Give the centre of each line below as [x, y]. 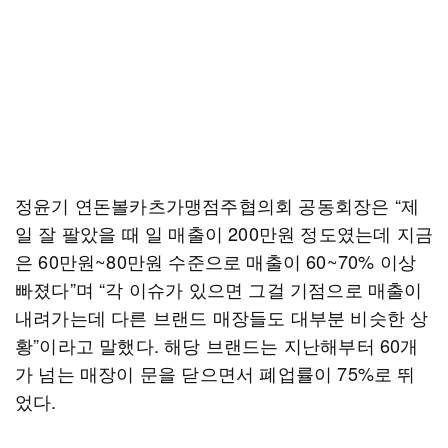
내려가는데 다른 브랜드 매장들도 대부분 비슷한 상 [222, 317]
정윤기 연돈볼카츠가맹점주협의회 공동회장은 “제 [217, 205]
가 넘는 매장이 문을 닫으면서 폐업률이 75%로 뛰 [215, 373]
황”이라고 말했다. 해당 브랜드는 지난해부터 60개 [217, 345]
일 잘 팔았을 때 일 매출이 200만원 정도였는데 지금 [224, 233]
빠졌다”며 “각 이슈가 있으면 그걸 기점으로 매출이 [219, 289]
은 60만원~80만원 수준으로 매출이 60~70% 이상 [215, 261]
